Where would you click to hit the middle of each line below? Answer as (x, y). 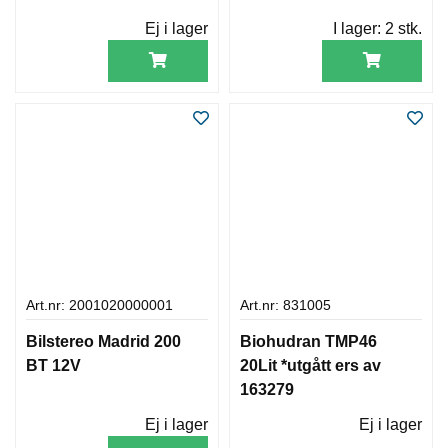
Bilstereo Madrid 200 (103, 341)
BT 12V (53, 365)
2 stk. (403, 28)
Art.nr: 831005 (285, 305)
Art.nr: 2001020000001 (99, 305)
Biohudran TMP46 (308, 341)
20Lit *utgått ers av (310, 365)
